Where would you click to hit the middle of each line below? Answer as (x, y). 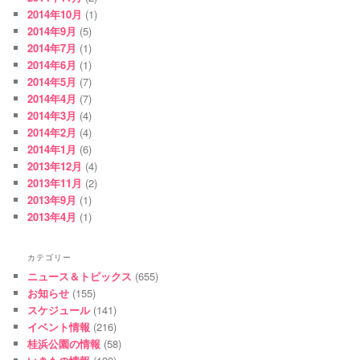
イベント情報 (59, 326)
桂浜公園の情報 (64, 343)
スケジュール (59, 309)
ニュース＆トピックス (80, 276)
